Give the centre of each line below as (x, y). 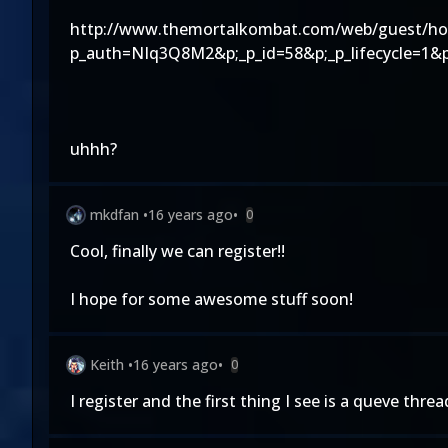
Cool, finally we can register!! (177, 251)
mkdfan (114, 214)
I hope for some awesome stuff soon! (211, 299)
